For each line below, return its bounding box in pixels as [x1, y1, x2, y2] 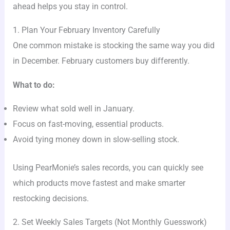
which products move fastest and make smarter [13, 178, 186, 188]
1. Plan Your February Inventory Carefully [13, 25, 161, 35]
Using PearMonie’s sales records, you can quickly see [13, 162, 204, 172]
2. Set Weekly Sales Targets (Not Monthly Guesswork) [13, 217, 207, 227]
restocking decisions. [13, 193, 89, 203]
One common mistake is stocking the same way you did [13, 41, 215, 51]
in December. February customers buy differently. [13, 56, 190, 66]
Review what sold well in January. [13, 104, 135, 114]
